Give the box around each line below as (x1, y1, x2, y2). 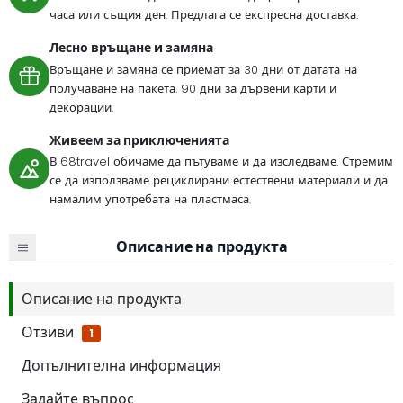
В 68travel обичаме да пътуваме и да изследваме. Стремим (49, 153, 393, 171)
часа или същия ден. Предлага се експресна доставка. (49, 6, 358, 24)
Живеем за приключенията (49, 130, 229, 149)
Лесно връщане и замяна (49, 39, 213, 58)
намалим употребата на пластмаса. (49, 191, 251, 209)
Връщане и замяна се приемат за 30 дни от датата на (49, 60, 357, 78)
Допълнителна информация (22, 354, 221, 376)
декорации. (49, 98, 113, 116)
